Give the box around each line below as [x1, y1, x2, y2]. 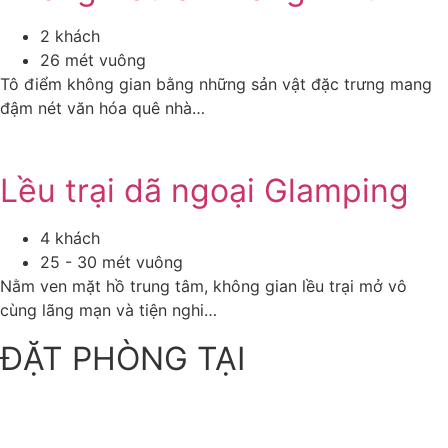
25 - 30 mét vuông [40, 252, 183, 273]
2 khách [40, 26, 100, 47]
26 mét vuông [40, 50, 146, 71]
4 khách [40, 228, 100, 249]
